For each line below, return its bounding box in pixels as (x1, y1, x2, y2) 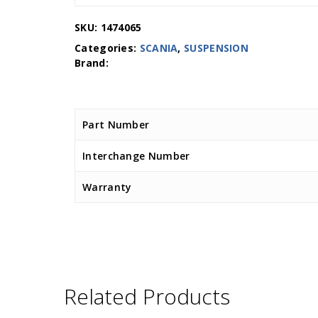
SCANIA (139, 41, 178, 55)
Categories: (75, 41, 140, 55)
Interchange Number (82, 149, 190, 163)
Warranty (82, 180, 132, 194)
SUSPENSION (184, 41, 249, 55)
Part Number (82, 118, 150, 131)
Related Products (64, 282, 230, 311)
